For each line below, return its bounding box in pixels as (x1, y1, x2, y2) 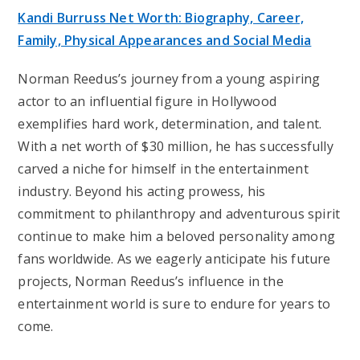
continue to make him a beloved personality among (18, 227, 336, 246)
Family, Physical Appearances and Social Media (18, 31, 312, 50)
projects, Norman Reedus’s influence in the (18, 272, 284, 291)
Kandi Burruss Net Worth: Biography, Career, (18, 9, 305, 27)
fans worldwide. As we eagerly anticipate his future (18, 250, 331, 268)
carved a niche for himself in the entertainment (18, 160, 309, 178)
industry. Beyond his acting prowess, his (18, 182, 266, 201)
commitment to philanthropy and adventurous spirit (18, 205, 341, 223)
